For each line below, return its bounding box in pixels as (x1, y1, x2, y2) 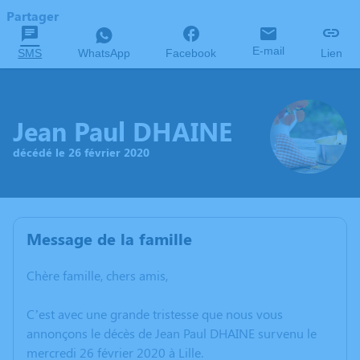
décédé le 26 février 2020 (13, 144, 149, 160)
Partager (6, 7, 59, 24)
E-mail (252, 44, 285, 57)
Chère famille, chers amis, (27, 267, 168, 284)
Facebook (166, 47, 217, 59)
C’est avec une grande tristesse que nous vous (27, 305, 283, 323)
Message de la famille (27, 227, 192, 250)
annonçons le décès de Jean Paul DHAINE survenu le (27, 325, 317, 342)
